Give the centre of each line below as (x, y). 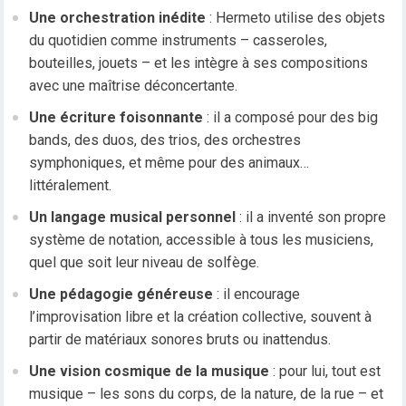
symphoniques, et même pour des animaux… (169, 163)
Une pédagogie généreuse (121, 295)
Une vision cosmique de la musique (150, 372)
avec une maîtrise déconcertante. (134, 86)
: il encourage (257, 295)
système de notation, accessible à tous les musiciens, (202, 240)
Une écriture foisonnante (116, 118)
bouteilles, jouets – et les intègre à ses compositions (199, 63)
